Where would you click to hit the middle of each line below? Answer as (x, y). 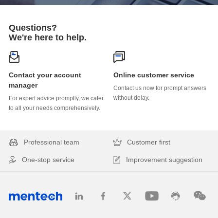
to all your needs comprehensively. (54, 108)
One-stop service (48, 159)
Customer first (149, 142)
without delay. (131, 98)
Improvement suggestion (164, 159)
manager (23, 85)
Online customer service (154, 75)
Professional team (51, 142)
